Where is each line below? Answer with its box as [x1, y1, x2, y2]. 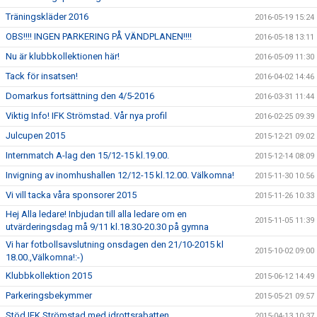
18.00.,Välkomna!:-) [6, 252, 83, 263]
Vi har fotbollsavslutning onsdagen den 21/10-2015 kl [6, 239, 224, 250]
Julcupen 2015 [6, 130, 65, 141]
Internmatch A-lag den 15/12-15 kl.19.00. [6, 150, 169, 161]
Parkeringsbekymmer [6, 290, 92, 301]
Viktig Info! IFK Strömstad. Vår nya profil [6, 110, 167, 121]
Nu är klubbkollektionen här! [6, 51, 120, 62]
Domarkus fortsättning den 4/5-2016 [6, 91, 154, 101]
